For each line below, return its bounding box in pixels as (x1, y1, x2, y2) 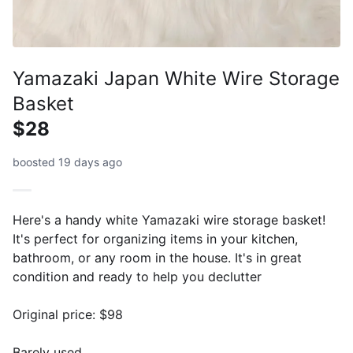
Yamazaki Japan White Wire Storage (13, 67, 340, 90)
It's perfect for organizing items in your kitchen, (13, 231, 298, 247)
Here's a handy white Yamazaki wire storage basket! (13, 212, 325, 228)
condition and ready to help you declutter (13, 269, 262, 284)
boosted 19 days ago (13, 155, 122, 169)
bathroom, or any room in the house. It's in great (13, 250, 302, 266)
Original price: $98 (13, 307, 123, 322)
